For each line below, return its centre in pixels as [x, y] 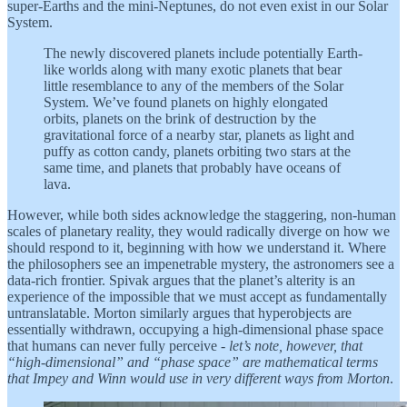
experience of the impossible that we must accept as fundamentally [197, 297]
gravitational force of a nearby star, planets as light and [199, 135]
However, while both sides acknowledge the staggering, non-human [202, 215]
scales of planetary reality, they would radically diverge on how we [199, 232]
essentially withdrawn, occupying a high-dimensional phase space [195, 330]
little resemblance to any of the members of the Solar [194, 86]
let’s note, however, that [296, 346]
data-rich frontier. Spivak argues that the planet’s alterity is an [181, 281]
